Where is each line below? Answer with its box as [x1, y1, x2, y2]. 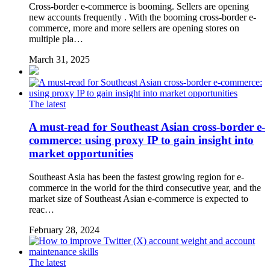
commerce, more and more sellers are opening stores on [29, 22, 239, 33]
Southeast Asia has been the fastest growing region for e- [29, 172, 244, 182]
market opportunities [29, 147, 133, 160]
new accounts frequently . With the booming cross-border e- [29, 11, 256, 22]
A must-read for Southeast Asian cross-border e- [29, 121, 265, 134]
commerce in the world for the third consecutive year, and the [29, 183, 261, 193]
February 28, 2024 [29, 225, 99, 235]
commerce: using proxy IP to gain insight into [29, 134, 254, 147]
